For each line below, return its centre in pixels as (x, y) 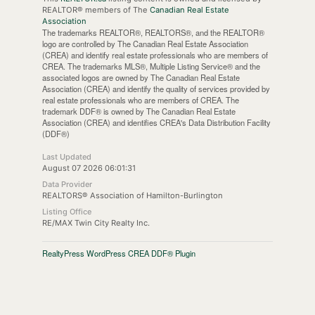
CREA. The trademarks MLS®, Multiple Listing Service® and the (151, 66)
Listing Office (66, 211)
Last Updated (66, 156)
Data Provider (67, 184)
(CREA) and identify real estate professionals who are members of (155, 54)
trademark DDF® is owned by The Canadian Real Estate (139, 111)
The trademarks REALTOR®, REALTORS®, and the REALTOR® (153, 32)
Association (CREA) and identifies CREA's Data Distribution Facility (156, 122)
